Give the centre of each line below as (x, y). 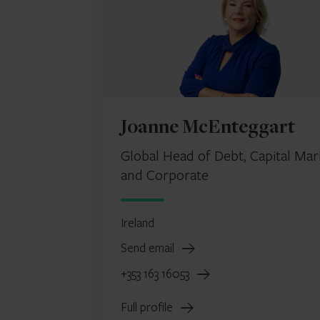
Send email (149, 248)
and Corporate (165, 175)
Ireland (137, 223)
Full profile (148, 307)
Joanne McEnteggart (208, 129)
